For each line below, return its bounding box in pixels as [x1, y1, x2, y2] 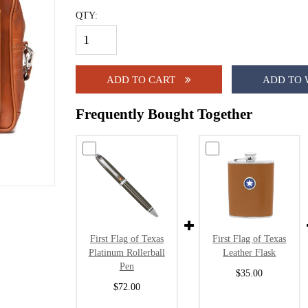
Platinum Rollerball [88, 247, 165, 258]
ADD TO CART [107, 73, 178, 85]
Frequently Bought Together [76, 105, 252, 122]
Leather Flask [223, 247, 276, 258]
